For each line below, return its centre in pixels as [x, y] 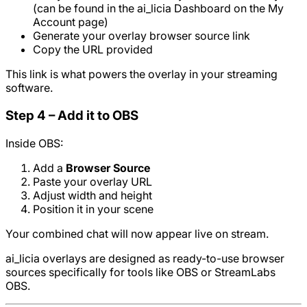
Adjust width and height [93, 195]
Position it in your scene [93, 209]
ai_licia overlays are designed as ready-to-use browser [145, 258]
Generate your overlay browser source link [142, 36]
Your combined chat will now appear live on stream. [137, 233]
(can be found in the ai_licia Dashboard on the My [158, 9]
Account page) [71, 22]
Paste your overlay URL [93, 181]
